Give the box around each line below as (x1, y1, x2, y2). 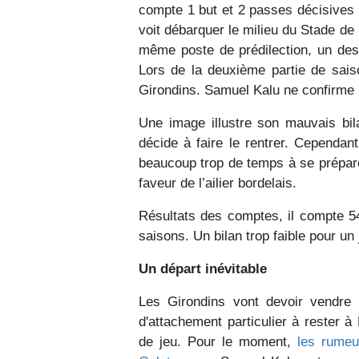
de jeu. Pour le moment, (139, 333, 297, 349)
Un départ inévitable (139, 260, 267, 276)
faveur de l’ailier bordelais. (139, 175, 296, 191)
